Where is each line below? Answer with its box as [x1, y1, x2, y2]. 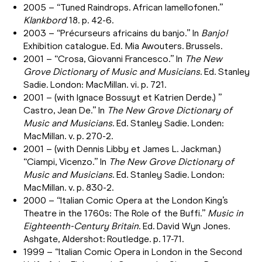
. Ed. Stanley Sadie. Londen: [112, 117, 223, 129]
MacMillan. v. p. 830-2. [23, 181, 113, 193]
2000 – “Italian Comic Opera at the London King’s [23, 194, 228, 206]
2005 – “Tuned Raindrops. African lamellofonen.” [23, 1, 223, 13]
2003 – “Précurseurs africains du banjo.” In [23, 27, 201, 39]
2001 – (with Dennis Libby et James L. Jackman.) [23, 143, 221, 154]
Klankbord [23, 14, 67, 26]
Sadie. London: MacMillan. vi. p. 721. [23, 78, 166, 90]
